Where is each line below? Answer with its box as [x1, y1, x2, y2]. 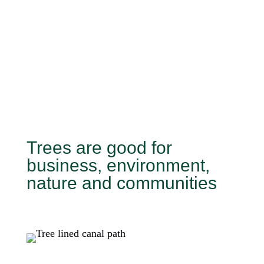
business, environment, [26, 156, 210, 175]
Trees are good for [26, 138, 172, 157]
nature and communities [26, 173, 217, 193]
